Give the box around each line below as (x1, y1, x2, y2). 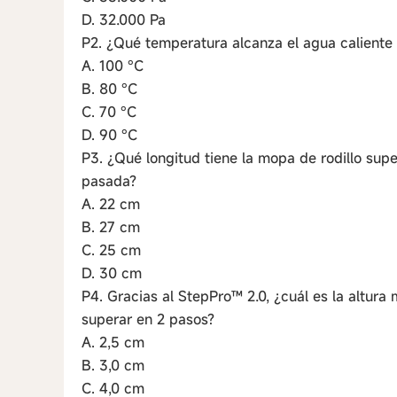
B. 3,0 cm (82, 355, 144, 375)
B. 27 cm (82, 217, 140, 237)
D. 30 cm (82, 263, 142, 283)
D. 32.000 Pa (82, 10, 166, 29)
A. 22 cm (82, 194, 140, 214)
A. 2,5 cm (82, 332, 144, 352)
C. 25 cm (82, 240, 141, 260)
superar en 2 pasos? (82, 309, 214, 329)
